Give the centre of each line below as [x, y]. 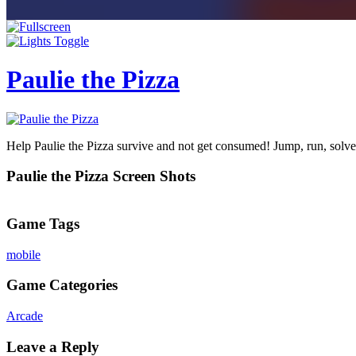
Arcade [25, 316]
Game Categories [62, 285]
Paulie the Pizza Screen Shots [101, 176]
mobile [23, 254]
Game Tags [43, 223]
